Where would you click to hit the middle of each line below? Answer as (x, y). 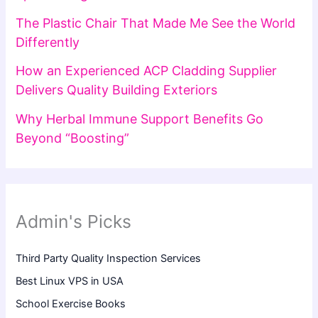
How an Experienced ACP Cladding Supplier (147, 71)
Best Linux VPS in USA (70, 281)
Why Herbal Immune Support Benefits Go (140, 119)
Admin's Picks (74, 222)
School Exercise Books (71, 304)
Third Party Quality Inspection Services (109, 259)
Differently (48, 42)
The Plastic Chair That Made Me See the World (156, 23)
